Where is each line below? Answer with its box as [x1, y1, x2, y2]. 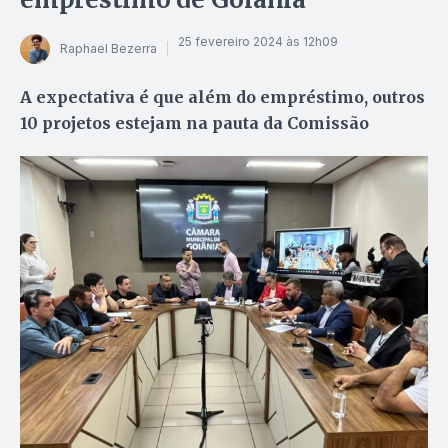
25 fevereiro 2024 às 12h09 [178, 34, 338, 50]
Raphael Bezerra [60, 41, 157, 57]
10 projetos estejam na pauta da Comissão [20, 112, 369, 133]
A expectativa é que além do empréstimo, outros [20, 86, 425, 107]
